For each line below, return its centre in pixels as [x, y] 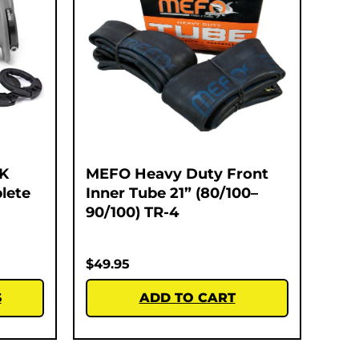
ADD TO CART [187, 297]
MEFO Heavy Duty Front [177, 173]
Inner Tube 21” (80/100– [172, 193]
